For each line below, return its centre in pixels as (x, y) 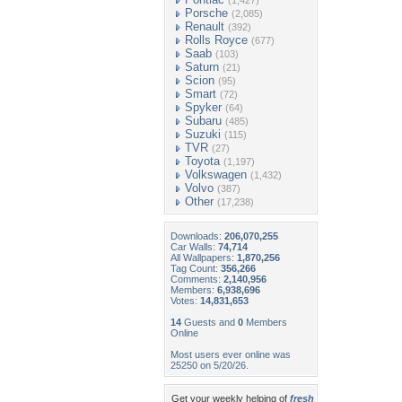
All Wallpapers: (204, 258)
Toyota (202, 161)
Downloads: (197, 236)
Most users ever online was (231, 354)
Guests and (210, 322)
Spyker (203, 107)
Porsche (206, 13)
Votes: (185, 301)
